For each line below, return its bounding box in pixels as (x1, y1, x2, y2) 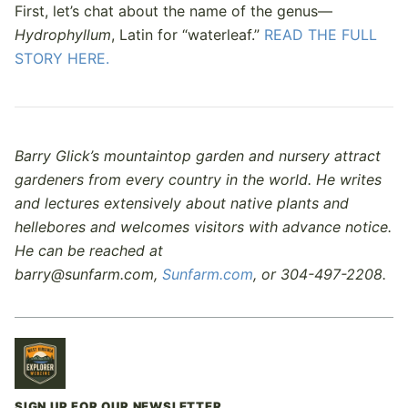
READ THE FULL (264, 25, 377, 44)
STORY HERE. (15, 48, 109, 67)
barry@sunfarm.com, (15, 264, 162, 283)
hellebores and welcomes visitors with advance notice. (15, 217, 392, 236)
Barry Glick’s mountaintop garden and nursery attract (15, 146, 381, 165)
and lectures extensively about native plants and (15, 193, 349, 212)
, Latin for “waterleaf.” (111, 25, 264, 44)
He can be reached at (15, 240, 163, 260)
